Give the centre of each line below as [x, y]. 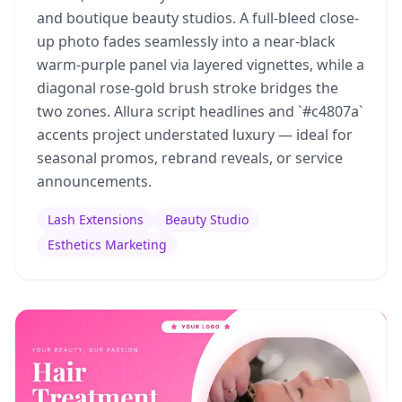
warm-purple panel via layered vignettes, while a [201, 65]
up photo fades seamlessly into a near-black [186, 41]
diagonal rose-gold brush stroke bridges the [188, 88]
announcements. [94, 181]
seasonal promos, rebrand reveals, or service [190, 158]
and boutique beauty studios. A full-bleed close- [198, 18]
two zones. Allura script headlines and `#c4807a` [200, 111]
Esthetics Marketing [107, 245]
